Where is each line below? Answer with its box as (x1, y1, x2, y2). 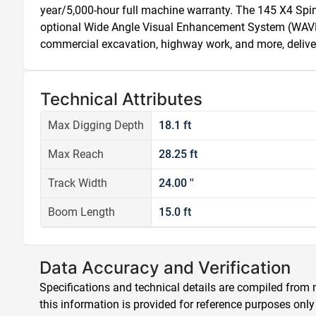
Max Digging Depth (48, 119, 144, 132)
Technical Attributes (40, 89, 202, 109)
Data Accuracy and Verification (39, 257, 291, 278)
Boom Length (48, 205, 115, 219)
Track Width (48, 176, 107, 190)
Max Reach (48, 147, 104, 161)
